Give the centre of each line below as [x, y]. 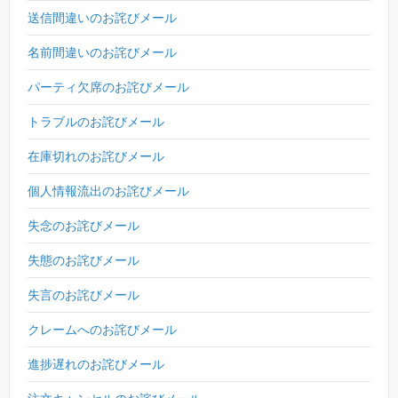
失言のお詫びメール [84, 295]
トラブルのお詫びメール [96, 121]
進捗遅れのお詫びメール [96, 364]
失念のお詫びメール [84, 225]
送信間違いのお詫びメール [102, 17]
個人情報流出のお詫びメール [108, 191]
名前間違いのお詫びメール [102, 52]
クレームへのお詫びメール [102, 329]
